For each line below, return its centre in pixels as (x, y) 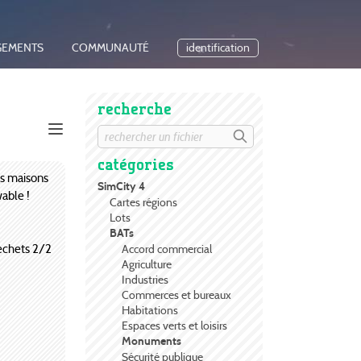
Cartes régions (143, 203)
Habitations (150, 311)
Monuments (151, 342)
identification (218, 48)
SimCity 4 (121, 187)
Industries (145, 280)
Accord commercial (167, 249)
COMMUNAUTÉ (110, 48)
